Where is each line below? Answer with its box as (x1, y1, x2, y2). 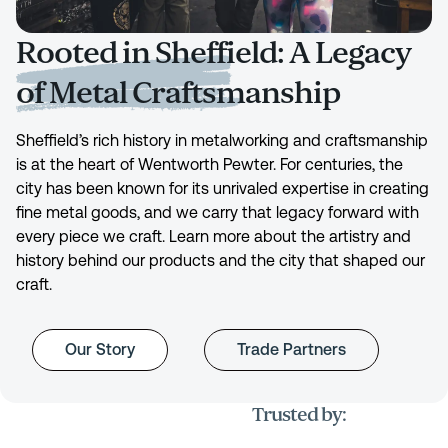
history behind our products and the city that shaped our (16, 250, 425, 270)
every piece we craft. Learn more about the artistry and (16, 226, 411, 246)
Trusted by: (252, 402, 346, 427)
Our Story (65, 339, 135, 359)
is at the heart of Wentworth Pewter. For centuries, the (16, 154, 403, 174)
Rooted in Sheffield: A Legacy (16, 33, 411, 72)
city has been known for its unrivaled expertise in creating (16, 178, 429, 198)
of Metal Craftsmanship (16, 73, 340, 112)
